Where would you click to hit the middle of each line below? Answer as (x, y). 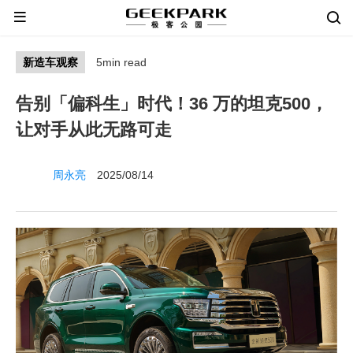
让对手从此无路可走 (94, 130)
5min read (121, 62)
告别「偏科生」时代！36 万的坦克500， (172, 104)
